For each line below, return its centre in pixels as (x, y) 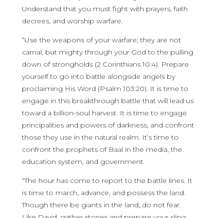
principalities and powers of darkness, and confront (108, 125)
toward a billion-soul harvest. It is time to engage (104, 113)
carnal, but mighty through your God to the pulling (107, 52)
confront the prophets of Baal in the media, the (102, 149)
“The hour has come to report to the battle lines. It (107, 181)
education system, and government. (83, 162)
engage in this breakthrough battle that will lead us (108, 101)
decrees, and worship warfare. (72, 21)
